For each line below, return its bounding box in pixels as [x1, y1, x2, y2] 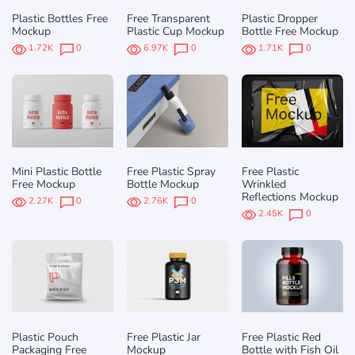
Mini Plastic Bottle [12, 164, 101, 180]
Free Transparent [126, 11, 210, 27]
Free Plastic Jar [126, 329, 200, 345]
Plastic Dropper [241, 11, 318, 27]
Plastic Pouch [12, 329, 78, 345]
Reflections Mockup [241, 189, 338, 205]
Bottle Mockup [126, 177, 199, 193]
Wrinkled [241, 177, 286, 193]
